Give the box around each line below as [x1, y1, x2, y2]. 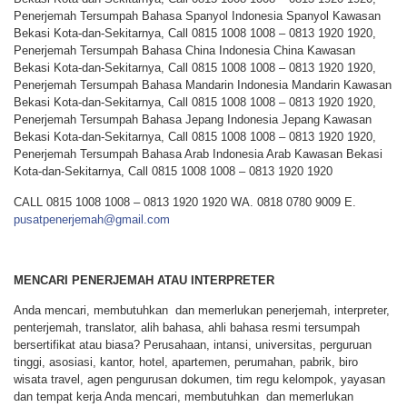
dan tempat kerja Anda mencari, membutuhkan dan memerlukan [14, 389, 353, 403]
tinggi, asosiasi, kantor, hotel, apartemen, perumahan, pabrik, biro [14, 354, 358, 369]
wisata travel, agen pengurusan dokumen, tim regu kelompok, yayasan [14, 372, 385, 386]
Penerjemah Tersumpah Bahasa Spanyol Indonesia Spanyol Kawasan [14, 9, 381, 24]
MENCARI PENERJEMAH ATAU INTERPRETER [14, 273, 274, 287]
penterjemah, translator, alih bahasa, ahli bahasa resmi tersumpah [14, 320, 360, 334]
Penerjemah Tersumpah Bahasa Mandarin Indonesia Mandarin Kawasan [14, 78, 392, 93]
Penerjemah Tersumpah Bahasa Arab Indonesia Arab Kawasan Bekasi [14, 147, 382, 162]
